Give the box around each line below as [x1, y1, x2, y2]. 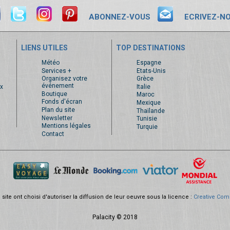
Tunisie [136, 115, 157, 123]
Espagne [136, 59, 161, 66]
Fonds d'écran [41, 98, 82, 106]
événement [41, 82, 74, 90]
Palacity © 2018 [92, 213, 138, 221]
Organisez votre [41, 75, 87, 83]
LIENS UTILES [21, 43, 68, 52]
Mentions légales [41, 122, 91, 130]
